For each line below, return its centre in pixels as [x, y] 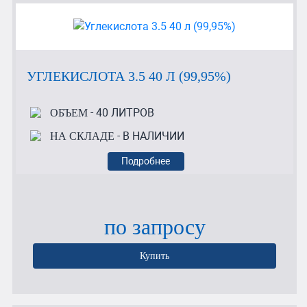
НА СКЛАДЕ [82, 136]
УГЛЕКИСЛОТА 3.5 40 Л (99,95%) [129, 76]
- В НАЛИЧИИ [149, 136]
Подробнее [146, 161]
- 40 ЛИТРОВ [121, 112]
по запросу [155, 226]
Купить [155, 255]
